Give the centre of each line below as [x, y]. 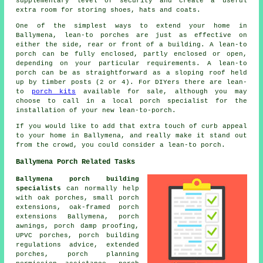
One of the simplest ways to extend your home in [131, 26]
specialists [39, 189]
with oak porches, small [67, 198]
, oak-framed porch [98, 208]
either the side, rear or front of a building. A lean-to [131, 45]
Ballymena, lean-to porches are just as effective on [131, 36]
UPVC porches [42, 236]
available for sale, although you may [161, 92]
